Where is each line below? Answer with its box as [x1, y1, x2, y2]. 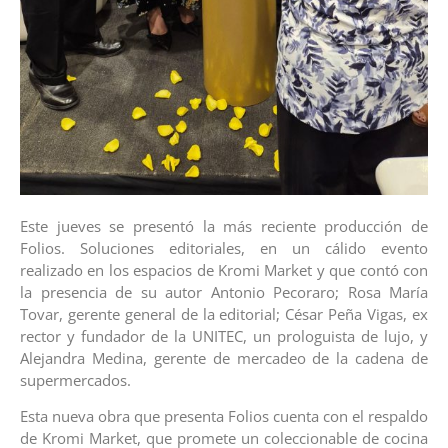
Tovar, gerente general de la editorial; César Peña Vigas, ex [20, 304, 428, 325]
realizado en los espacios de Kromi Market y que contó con [20, 260, 428, 281]
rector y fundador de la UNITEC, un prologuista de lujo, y [20, 326, 428, 347]
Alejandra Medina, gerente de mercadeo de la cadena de [20, 348, 428, 369]
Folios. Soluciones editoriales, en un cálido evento [20, 238, 428, 259]
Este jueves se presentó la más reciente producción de [20, 216, 428, 237]
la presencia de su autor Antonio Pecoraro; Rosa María [20, 282, 428, 303]
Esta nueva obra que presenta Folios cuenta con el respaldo [20, 406, 428, 427]
